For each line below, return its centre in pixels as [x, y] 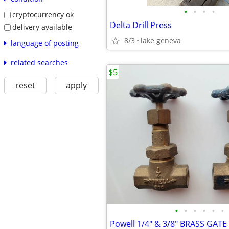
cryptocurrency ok [43, 15]
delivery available [42, 27]
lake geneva [161, 41]
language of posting [44, 43]
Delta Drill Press [141, 25]
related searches [39, 62]
